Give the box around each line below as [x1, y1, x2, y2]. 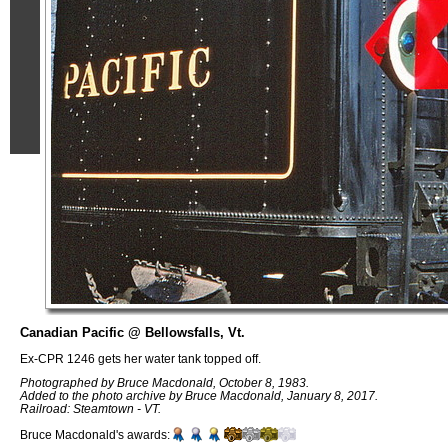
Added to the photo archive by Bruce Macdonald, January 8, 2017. [20, 389, 378, 403]
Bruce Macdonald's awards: [20, 428, 170, 442]
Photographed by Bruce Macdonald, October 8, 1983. [20, 376, 309, 390]
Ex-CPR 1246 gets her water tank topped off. [20, 351, 261, 365]
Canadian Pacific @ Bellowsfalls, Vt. [20, 325, 245, 340]
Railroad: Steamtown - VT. [20, 402, 161, 416]
